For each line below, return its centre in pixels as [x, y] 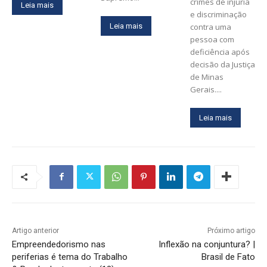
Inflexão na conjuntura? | [207, 244]
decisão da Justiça [222, 64]
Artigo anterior [35, 230]
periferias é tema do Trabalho [70, 257]
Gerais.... [206, 89]
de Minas [207, 77]
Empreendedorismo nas [59, 244]
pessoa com [212, 39]
